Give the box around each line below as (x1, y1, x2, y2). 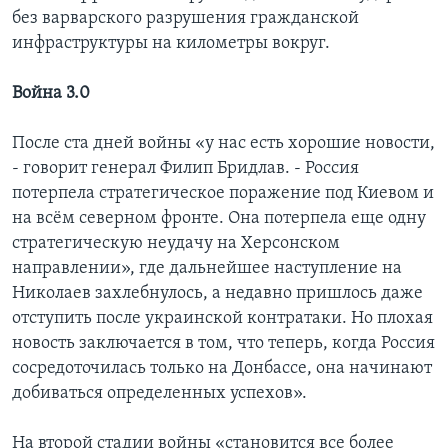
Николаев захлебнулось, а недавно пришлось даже (12, 283, 423, 303)
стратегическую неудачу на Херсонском (12, 233, 340, 253)
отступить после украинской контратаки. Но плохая (12, 308, 433, 328)
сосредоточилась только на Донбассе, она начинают (12, 358, 432, 378)
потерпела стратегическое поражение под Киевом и (12, 183, 434, 203)
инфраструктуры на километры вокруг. (12, 33, 330, 53)
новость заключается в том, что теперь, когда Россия (12, 333, 435, 353)
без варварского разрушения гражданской (12, 8, 359, 28)
